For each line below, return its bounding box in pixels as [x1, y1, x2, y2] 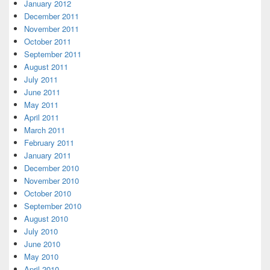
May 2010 [24, 251, 58, 262]
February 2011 [24, 137, 74, 148]
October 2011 [24, 36, 71, 47]
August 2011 [24, 61, 68, 72]
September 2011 [24, 48, 81, 60]
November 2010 [24, 175, 79, 186]
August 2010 [24, 213, 68, 224]
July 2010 [24, 225, 58, 237]
